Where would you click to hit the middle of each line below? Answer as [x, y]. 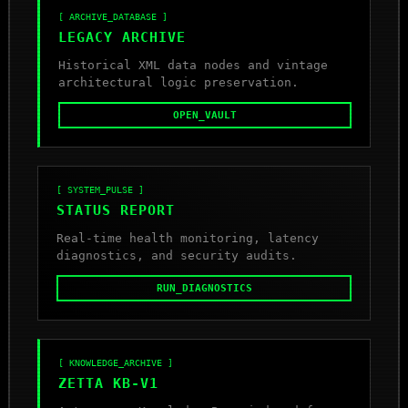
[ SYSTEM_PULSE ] [101, 190]
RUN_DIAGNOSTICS [204, 288]
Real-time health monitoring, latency [188, 238]
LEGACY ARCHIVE [122, 37]
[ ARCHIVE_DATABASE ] [113, 17]
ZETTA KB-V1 [109, 383]
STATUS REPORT [116, 210]
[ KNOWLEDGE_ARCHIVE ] [116, 363]
